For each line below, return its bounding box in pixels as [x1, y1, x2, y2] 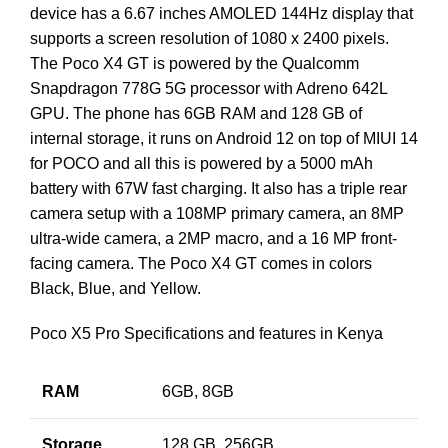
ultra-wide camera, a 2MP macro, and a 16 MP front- [30, 229, 397, 247]
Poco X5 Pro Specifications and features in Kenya [30, 324, 383, 342]
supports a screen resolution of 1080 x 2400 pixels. [30, 29, 389, 47]
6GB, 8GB [162, 382, 234, 400]
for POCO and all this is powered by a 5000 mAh [30, 154, 373, 172]
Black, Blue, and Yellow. [30, 279, 201, 297]
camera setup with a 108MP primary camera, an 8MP [30, 204, 404, 222]
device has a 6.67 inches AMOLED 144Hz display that [30, 4, 413, 22]
